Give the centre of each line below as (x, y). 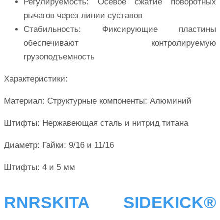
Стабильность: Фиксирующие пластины (120, 29)
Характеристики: (36, 79)
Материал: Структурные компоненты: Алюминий (98, 101)
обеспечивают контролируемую (120, 43)
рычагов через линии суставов (83, 16)
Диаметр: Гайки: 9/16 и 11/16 (59, 145)
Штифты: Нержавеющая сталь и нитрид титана (96, 123)
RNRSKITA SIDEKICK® (110, 202)
